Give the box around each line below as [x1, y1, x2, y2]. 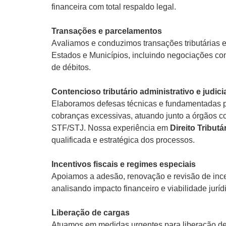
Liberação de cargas [51, 208, 130, 217]
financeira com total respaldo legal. [51, 2, 176, 11]
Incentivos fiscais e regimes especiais [51, 159, 196, 168]
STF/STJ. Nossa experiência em [51, 123, 170, 132]
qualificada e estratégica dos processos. [51, 135, 195, 144]
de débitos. [51, 63, 91, 72]
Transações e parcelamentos [51, 26, 162, 35]
